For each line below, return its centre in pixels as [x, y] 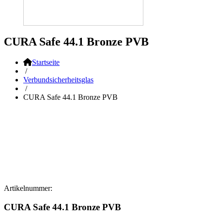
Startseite [46, 62]
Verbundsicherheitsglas [58, 79]
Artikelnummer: [28, 188]
